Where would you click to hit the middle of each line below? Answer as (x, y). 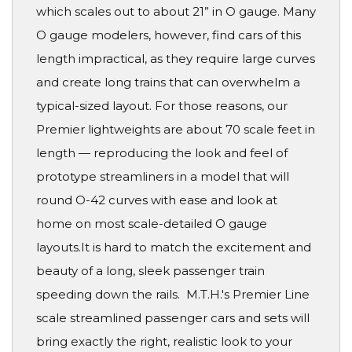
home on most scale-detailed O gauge (152, 223)
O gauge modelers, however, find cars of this (169, 35)
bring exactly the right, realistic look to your (164, 341)
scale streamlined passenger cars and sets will (173, 317)
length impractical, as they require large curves (176, 58)
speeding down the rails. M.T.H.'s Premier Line (173, 294)
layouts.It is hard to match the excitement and (174, 247)
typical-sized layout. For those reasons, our (162, 105)
